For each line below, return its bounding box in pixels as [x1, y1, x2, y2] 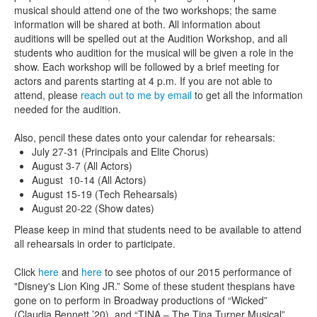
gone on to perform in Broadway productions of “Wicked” [14, 293, 267, 307]
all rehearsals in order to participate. [14, 236, 178, 250]
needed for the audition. [14, 102, 121, 116]
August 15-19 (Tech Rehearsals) [32, 187, 178, 201]
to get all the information [192, 88, 303, 102]
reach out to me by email [81, 88, 192, 102]
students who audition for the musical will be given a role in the [14, 45, 294, 59]
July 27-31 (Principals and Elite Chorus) [32, 144, 209, 158]
